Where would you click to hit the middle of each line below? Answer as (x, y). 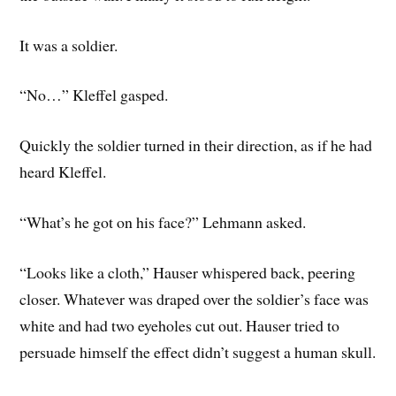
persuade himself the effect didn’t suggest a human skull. (198, 351)
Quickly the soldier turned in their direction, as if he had (196, 145)
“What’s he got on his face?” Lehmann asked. (163, 221)
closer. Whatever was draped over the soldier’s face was (194, 298)
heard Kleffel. (63, 172)
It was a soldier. (69, 45)
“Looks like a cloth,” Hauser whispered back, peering (188, 272)
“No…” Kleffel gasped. (94, 95)
